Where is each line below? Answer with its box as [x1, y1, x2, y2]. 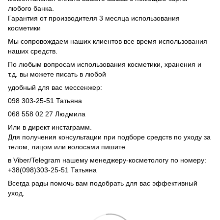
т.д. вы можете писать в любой [8, 70, 106, 78]
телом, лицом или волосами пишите [8, 142, 125, 151]
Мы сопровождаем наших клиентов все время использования [8, 37, 207, 45]
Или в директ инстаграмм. [8, 123, 92, 131]
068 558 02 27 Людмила [8, 110, 85, 118]
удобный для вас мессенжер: [8, 83, 102, 91]
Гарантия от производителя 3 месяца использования [8, 14, 180, 22]
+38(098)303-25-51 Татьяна [8, 165, 97, 174]
